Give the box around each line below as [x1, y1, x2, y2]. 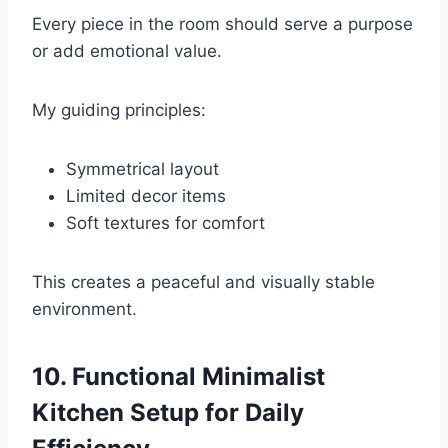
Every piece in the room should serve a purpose [32, 13, 413, 34]
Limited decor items [66, 185, 226, 206]
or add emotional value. [32, 40, 222, 61]
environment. [32, 298, 137, 319]
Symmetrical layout [66, 158, 219, 179]
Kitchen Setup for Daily [32, 397, 304, 427]
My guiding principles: [32, 99, 206, 120]
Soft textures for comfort [66, 212, 265, 233]
